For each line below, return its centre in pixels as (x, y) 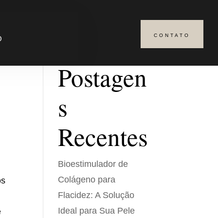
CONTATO (172, 35)
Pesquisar (132, 38)
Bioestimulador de (93, 164)
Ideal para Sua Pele (97, 211)
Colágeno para (87, 180)
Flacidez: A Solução (96, 195)
